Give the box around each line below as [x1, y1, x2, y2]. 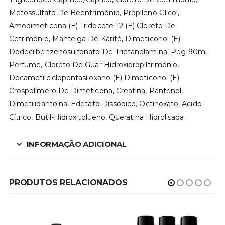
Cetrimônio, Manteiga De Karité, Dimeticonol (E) [9, 34, 181, 44]
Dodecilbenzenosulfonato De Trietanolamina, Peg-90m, [9, 47, 207, 57]
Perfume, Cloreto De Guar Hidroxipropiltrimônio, [9, 60, 179, 70]
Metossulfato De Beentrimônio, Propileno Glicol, [9, 8, 180, 18]
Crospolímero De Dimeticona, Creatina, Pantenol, [9, 86, 183, 96]
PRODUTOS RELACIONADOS [9, 178, 128, 188]
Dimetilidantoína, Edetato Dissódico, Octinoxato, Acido [9, 99, 202, 109]
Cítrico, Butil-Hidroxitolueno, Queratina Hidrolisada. [9, 113, 186, 122]
